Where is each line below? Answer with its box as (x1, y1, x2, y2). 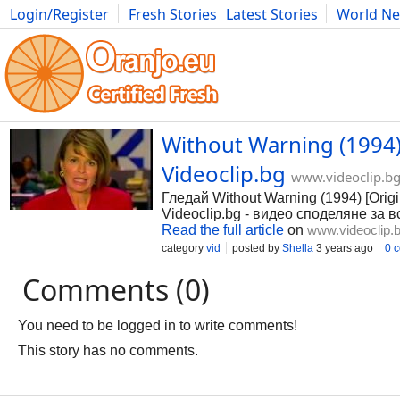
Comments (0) (22, 271, 210, 309)
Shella (282, 242, 313, 254)
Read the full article (162, 222, 284, 237)
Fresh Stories (129, 4, 217, 24)
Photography (10, 24, 99, 44)
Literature (330, 24, 397, 44)
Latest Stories (226, 4, 318, 24)
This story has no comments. (18, 343, 198, 358)
